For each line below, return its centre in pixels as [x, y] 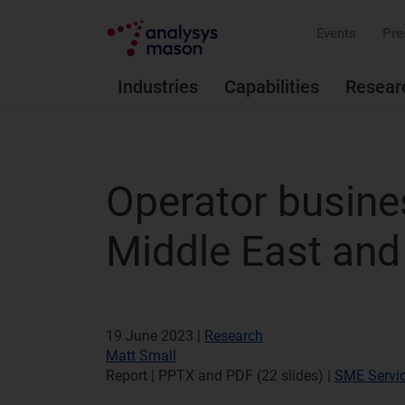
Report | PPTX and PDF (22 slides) [217, 376]
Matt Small [141, 356]
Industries [158, 87]
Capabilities [272, 87]
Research [234, 336]
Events [336, 33]
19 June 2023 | [155, 336]
